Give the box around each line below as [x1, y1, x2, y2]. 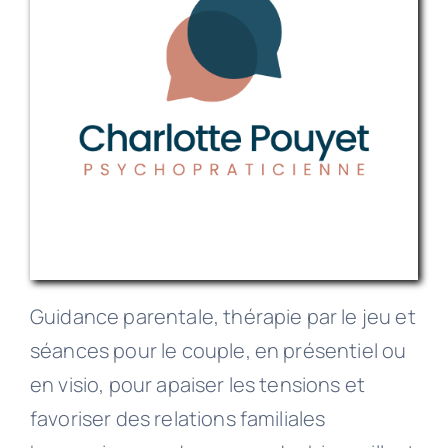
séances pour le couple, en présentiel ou [29, 336, 407, 364]
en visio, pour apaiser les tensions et [29, 370, 366, 398]
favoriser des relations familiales [29, 404, 326, 432]
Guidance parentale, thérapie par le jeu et [29, 302, 416, 330]
